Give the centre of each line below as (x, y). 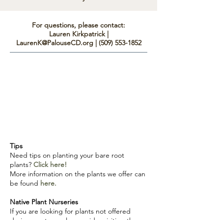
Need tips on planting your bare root (67, 155)
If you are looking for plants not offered (70, 211)
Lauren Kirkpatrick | (79, 34)
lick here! (53, 164)
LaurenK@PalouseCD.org (55, 42)
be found (25, 183)
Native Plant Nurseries (44, 202)
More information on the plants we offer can (78, 174)
